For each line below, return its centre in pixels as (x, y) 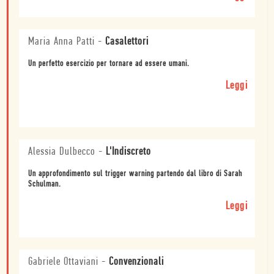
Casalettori (127, 42)
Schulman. (45, 185)
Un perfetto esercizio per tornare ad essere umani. (109, 64)
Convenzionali (136, 262)
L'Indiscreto (128, 152)
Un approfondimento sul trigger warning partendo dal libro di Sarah (135, 174)
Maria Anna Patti (63, 42)
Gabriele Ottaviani (65, 262)
